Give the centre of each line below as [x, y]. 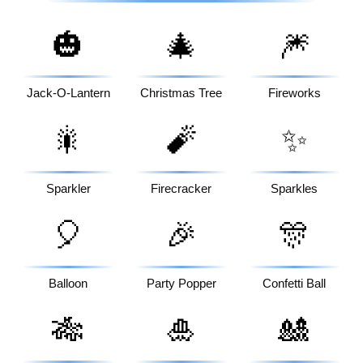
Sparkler [68, 188]
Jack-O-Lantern [68, 94]
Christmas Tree [181, 94]
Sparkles [295, 188]
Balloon [68, 283]
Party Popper [181, 283]
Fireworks [294, 94]
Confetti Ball [295, 283]
